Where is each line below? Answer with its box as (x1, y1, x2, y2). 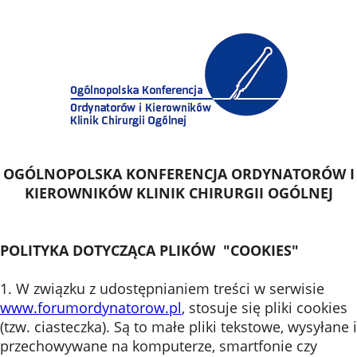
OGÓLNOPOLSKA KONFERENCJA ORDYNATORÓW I (2, 164, 355, 183)
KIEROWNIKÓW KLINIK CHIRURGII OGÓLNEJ (24, 183, 333, 202)
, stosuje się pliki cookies (182, 298, 347, 317)
